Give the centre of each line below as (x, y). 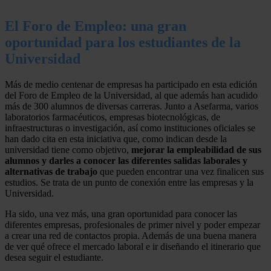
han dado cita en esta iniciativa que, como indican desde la (116, 139)
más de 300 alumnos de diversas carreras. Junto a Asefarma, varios (132, 106)
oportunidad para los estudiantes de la (123, 42)
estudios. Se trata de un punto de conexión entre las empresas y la (129, 182)
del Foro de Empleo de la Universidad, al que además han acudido (131, 95)
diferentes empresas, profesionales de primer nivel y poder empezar (132, 224)
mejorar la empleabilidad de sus (196, 149)
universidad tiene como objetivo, (68, 149)
